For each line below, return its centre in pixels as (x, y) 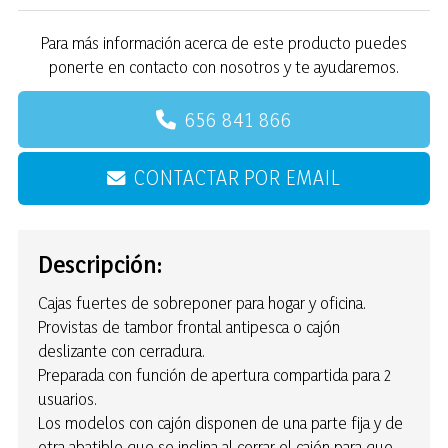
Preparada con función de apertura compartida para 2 (214, 375)
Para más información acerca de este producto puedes (224, 42)
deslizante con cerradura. (121, 351)
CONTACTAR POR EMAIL (237, 178)
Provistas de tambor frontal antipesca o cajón (189, 327)
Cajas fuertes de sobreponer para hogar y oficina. (202, 303)
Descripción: (100, 263)
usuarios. (67, 399)
